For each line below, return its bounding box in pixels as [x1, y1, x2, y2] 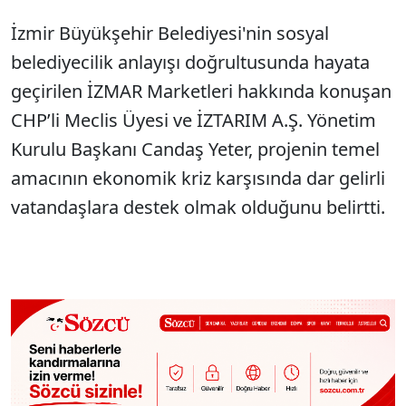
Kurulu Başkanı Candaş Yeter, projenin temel [11, 137, 380, 161]
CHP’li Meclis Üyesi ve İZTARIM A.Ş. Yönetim [11, 108, 376, 132]
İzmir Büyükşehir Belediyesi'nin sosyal [11, 21, 329, 45]
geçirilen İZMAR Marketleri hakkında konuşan [11, 79, 391, 103]
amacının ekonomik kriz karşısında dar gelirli [11, 166, 385, 190]
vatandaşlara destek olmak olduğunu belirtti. [11, 195, 385, 219]
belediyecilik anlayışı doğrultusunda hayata [11, 50, 370, 74]
